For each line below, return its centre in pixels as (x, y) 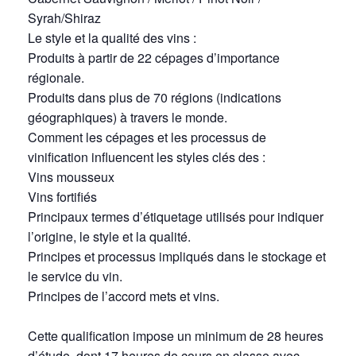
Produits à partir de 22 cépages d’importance (154, 57)
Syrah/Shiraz (64, 17)
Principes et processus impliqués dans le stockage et (177, 256)
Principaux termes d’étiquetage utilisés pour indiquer (176, 216)
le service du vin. (75, 276)
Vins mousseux (71, 176)
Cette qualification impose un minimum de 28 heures (176, 335)
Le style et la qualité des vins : (112, 37)
